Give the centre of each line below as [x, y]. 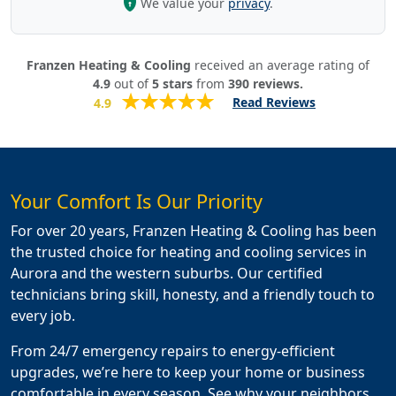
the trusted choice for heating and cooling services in [189, 252]
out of [131, 83]
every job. [43, 316]
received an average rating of [280, 65]
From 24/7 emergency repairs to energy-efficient [173, 351]
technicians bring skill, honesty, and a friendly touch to [193, 295]
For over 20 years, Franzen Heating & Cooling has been [194, 231]
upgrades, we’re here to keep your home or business [188, 373]
